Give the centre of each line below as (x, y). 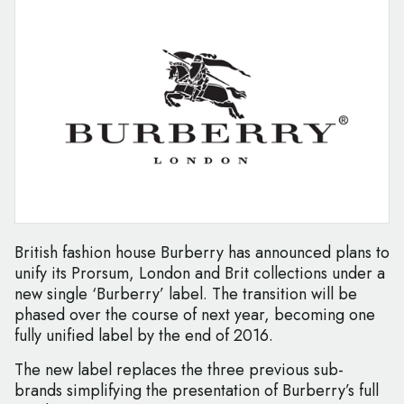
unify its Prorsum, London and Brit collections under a (200, 274)
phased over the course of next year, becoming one (195, 315)
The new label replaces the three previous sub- (179, 370)
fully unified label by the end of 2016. (144, 336)
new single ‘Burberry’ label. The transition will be (186, 294)
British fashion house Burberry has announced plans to (202, 253)
